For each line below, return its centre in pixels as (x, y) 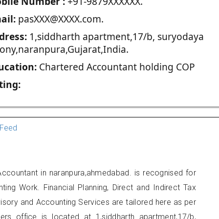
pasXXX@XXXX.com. (59, 19)
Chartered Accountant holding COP (116, 67)
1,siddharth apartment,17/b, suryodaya (115, 36)
